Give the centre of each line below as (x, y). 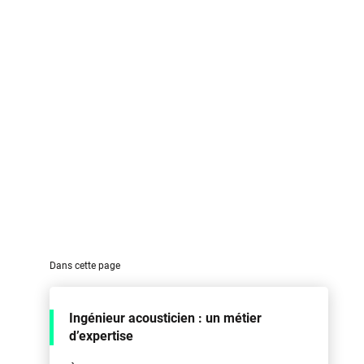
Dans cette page (84, 266)
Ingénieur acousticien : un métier (165, 318)
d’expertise (101, 336)
